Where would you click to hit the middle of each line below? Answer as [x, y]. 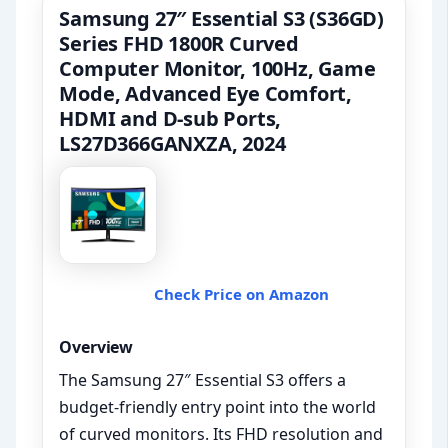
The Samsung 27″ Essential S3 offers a [203, 380]
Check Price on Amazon [241, 294]
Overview [96, 347]
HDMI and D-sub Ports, [170, 119]
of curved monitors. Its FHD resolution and [221, 434]
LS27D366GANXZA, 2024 [172, 144]
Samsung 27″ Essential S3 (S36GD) [222, 19]
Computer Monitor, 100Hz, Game [217, 69]
